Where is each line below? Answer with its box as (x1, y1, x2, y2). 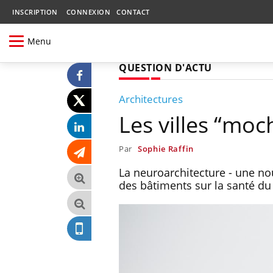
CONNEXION (66, 7, 110, 16)
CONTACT (116, 7, 150, 16)
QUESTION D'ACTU (119, 60, 212, 74)
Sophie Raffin (137, 143, 194, 154)
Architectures (119, 91, 183, 106)
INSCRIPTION (12, 7, 58, 16)
